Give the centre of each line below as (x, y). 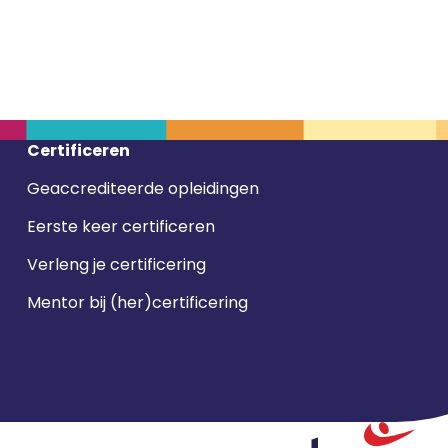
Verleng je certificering (116, 265)
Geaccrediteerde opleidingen (142, 189)
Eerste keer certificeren (120, 227)
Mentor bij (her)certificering (137, 303)
